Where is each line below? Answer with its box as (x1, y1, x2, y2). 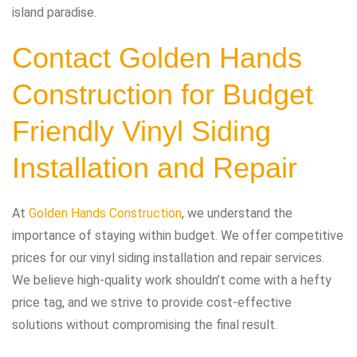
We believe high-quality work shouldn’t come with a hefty (12, 272, 331, 288)
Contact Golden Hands (12, 41, 302, 74)
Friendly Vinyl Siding (12, 114, 271, 147)
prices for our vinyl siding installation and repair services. (12, 249, 324, 265)
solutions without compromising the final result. (12, 316, 277, 332)
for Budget (173, 77, 313, 111)
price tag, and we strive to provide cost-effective (12, 294, 292, 310)
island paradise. (12, 4, 96, 20)
